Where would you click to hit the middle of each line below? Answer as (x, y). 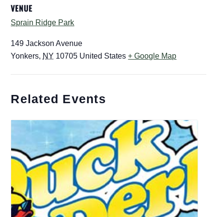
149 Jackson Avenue (47, 43)
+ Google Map (152, 56)
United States (103, 56)
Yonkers (25, 56)
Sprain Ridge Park (43, 22)
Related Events (58, 99)
